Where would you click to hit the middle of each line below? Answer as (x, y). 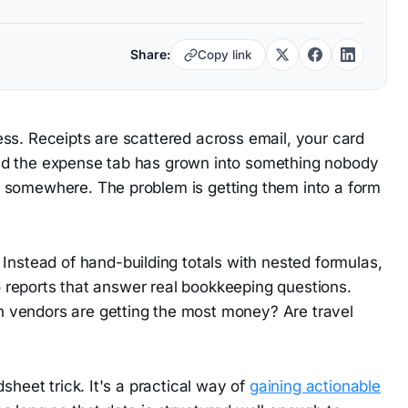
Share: (150, 54)
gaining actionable (315, 386)
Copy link (224, 54)
